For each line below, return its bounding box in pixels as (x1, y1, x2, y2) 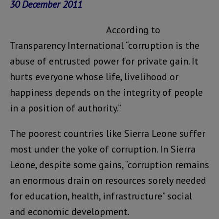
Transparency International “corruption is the (10, 39, 199, 52)
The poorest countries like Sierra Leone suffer (10, 127, 205, 140)
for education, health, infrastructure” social (10, 189, 192, 202)
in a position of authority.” (10, 101, 121, 114)
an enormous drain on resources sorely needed (10, 174, 206, 187)
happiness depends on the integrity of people (10, 86, 203, 99)
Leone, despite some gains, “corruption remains (10, 158, 209, 171)
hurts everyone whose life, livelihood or (10, 70, 178, 83)
